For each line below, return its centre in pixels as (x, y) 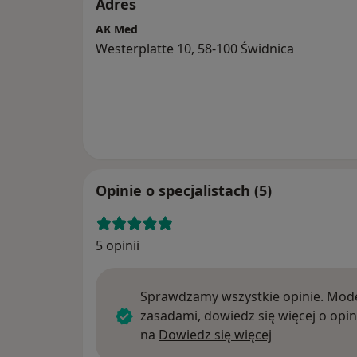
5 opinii (118, 246)
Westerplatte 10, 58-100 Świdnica (195, 49)
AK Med (117, 29)
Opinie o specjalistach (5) (184, 191)
